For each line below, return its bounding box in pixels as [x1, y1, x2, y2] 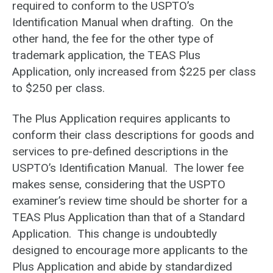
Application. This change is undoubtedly [12, 227, 217, 241]
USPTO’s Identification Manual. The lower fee [12, 161, 244, 175]
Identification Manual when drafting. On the [12, 15, 233, 30]
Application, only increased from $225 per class [12, 65, 256, 79]
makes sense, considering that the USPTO [12, 177, 225, 192]
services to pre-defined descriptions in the [12, 144, 228, 159]
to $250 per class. [12, 81, 105, 96]
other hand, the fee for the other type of [12, 32, 214, 46]
